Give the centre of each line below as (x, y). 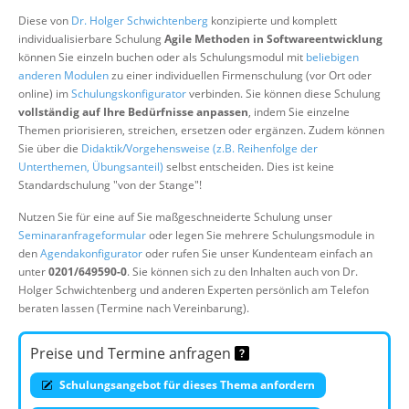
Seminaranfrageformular (82, 235)
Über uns (138, 12)
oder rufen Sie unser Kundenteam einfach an (257, 253)
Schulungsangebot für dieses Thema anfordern (186, 385)
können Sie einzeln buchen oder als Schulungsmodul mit (162, 57)
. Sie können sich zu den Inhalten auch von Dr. (242, 272)
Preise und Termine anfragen (132, 353)
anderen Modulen (63, 75)
